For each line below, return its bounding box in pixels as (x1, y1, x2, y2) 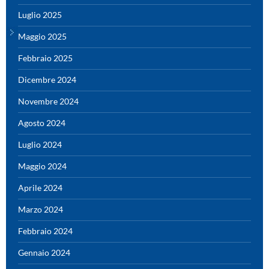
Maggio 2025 (18, 31, 67, 41)
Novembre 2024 (18, 95, 79, 106)
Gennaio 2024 (18, 247, 70, 258)
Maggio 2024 (18, 160, 67, 171)
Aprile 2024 (18, 182, 62, 193)
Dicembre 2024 (18, 74, 76, 85)
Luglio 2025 (18, 9, 62, 20)
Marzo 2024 (18, 204, 63, 214)
